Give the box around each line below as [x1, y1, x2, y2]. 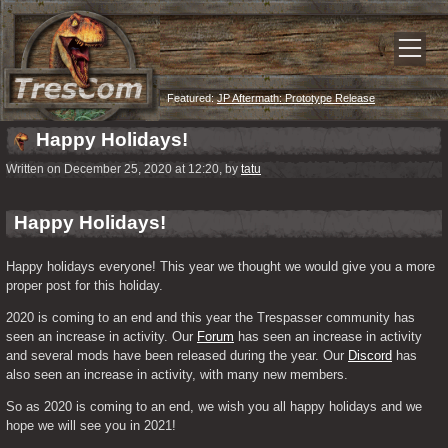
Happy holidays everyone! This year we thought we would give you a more [6, 259, 435, 274]
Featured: [164, 92, 217, 104]
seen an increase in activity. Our [6, 329, 197, 344]
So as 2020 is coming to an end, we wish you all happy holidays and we [6, 399, 422, 414]
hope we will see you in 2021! [6, 418, 176, 433]
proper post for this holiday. [6, 278, 163, 293]
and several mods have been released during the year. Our [6, 348, 348, 363]
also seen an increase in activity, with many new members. [6, 367, 348, 382]
